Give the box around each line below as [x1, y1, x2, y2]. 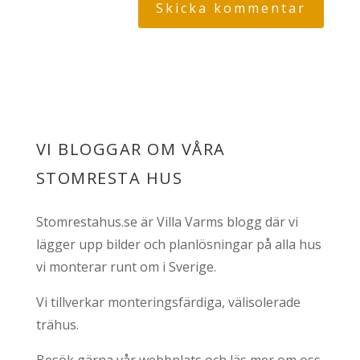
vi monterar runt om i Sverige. [35, 257, 216, 276]
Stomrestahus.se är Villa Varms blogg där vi [35, 212, 298, 231]
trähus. [35, 315, 79, 333]
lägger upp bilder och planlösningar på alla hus [35, 235, 321, 253]
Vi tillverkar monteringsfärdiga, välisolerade [35, 292, 301, 311]
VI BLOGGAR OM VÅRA [35, 137, 226, 160]
